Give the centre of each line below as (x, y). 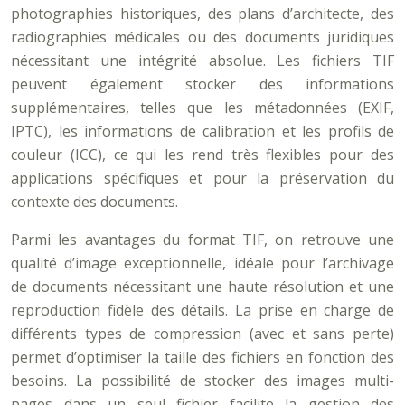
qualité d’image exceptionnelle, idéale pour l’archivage (202, 263)
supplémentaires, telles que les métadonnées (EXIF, (202, 108)
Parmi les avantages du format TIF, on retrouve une (202, 240)
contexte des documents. (94, 202)
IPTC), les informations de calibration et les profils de (202, 131)
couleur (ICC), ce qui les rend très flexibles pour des (202, 155)
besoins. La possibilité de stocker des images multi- (202, 381)
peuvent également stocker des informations (202, 84)
